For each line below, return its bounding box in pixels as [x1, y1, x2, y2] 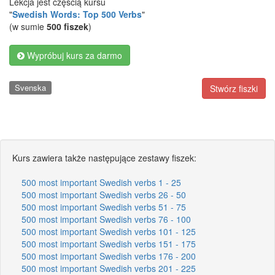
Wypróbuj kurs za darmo [25, 49, 122, 61]
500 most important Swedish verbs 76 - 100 [21, 212, 191, 225]
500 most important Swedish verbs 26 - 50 [21, 188, 186, 201]
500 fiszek [47, 20, 88, 33]
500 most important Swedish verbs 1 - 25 [21, 176, 181, 188]
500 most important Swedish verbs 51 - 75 [21, 200, 186, 213]
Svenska [14, 82, 46, 93]
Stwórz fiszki [210, 82, 258, 95]
